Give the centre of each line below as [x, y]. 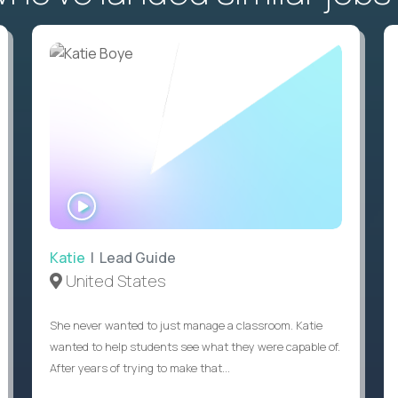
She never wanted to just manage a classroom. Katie [186, 326]
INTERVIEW [130, 217]
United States [114, 281]
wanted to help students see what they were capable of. [195, 347]
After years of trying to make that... [139, 368]
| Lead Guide [130, 258]
